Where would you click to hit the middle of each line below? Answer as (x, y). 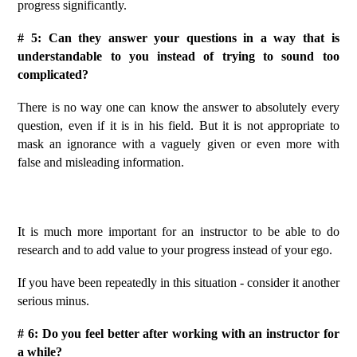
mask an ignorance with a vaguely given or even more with (178, 144)
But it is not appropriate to (267, 126)
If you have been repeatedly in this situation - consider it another (178, 282)
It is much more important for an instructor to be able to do (178, 231)
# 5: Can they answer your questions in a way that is (178, 38)
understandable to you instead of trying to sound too (178, 56)
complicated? (53, 75)
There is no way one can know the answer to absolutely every (178, 107)
